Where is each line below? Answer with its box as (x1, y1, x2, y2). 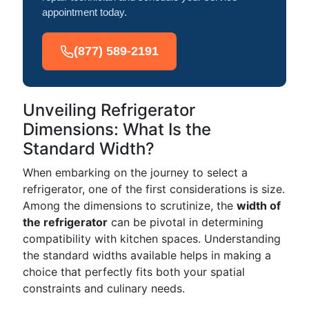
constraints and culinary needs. (23, 281, 185, 295)
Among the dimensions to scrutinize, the (23, 199, 237, 212)
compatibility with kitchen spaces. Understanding (23, 232, 281, 246)
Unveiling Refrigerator (23, 100, 195, 120)
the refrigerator (23, 215, 108, 229)
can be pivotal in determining (108, 215, 263, 229)
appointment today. (42, 6, 127, 18)
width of (237, 199, 281, 212)
